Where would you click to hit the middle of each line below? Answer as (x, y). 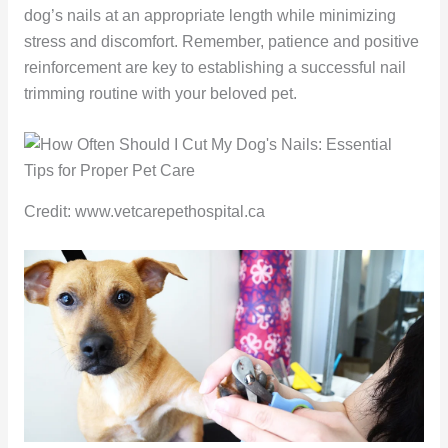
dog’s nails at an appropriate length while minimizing (209, 15)
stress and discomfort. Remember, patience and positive (221, 41)
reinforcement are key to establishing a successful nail (214, 67)
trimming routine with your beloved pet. (160, 93)
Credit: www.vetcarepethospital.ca (144, 212)
